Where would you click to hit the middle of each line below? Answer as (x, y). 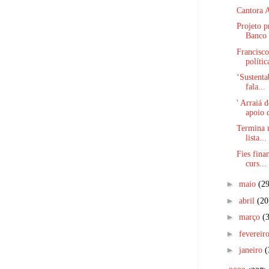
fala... (255, 87)
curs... (256, 163)
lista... (256, 138)
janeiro (252, 250)
